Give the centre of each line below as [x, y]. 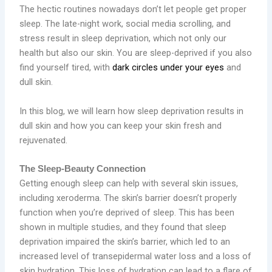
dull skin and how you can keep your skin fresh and [121, 125]
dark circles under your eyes [168, 68]
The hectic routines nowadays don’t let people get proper [133, 9]
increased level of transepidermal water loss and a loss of [136, 257]
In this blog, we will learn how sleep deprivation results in [132, 111]
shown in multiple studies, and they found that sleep [123, 227]
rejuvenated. [44, 140]
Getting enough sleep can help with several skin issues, [129, 184]
